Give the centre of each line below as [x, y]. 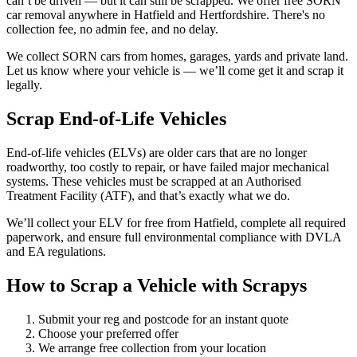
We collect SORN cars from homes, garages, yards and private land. [177, 56]
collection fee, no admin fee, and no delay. [112, 29]
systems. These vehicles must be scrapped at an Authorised [154, 181]
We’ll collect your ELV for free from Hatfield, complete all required [176, 222]
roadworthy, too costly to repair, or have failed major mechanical [168, 167]
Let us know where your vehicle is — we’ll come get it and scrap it [175, 70]
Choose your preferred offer [108, 333]
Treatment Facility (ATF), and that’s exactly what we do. [148, 195]
